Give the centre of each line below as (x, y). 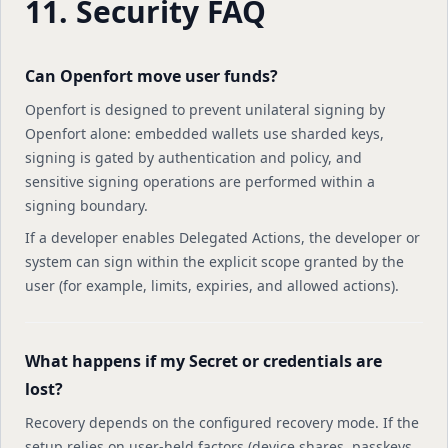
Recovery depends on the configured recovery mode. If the (222, 422)
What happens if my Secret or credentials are (203, 361)
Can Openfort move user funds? (151, 76)
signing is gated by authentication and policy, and (193, 157)
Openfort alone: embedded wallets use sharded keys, (204, 133)
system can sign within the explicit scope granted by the (214, 261)
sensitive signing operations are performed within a (200, 181)
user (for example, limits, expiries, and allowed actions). (212, 285)
